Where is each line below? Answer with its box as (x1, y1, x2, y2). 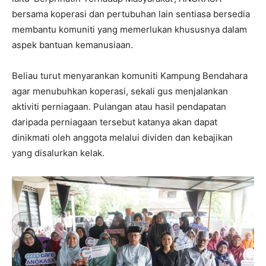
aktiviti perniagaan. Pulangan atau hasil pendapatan (12, 101, 226, 112)
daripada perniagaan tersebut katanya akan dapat (12, 116, 217, 128)
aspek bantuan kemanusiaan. (12, 39, 133, 50)
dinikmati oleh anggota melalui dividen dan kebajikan (12, 132, 233, 143)
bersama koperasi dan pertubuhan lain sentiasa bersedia (12, 8, 250, 20)
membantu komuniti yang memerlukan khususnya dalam (12, 24, 247, 35)
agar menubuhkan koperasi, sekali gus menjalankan (12, 85, 228, 97)
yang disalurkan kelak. (12, 147, 104, 159)
